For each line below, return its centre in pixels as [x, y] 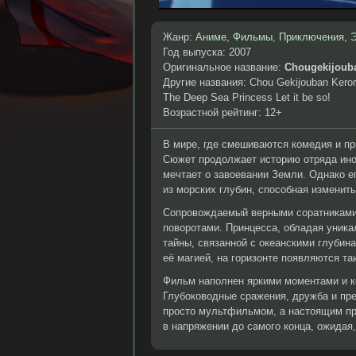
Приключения [311, 37]
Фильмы [253, 37]
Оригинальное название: [224, 67]
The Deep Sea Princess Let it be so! [247, 97]
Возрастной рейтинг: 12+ [222, 112]
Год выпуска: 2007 [207, 52]
